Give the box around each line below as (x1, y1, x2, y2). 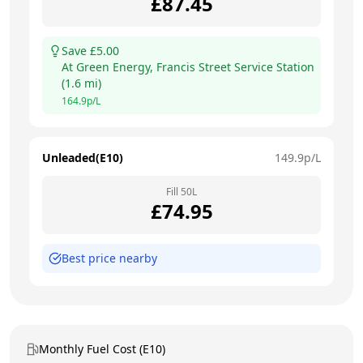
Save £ (62, 42, 96, 58)
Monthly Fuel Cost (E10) (39, 340, 165, 357)
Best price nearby (62, 250, 157, 266)
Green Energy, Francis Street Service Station (76, 58, 314, 75)
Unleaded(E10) (42, 149, 123, 165)
